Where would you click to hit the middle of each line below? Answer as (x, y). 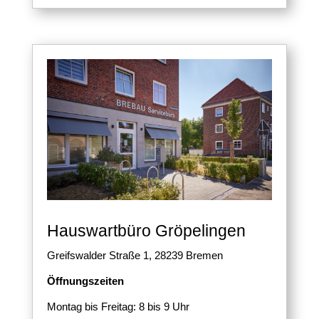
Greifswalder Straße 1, (100, 255)
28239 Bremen (188, 255)
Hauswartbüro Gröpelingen (146, 230)
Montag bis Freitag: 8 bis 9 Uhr (118, 306)
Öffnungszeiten (85, 281)
